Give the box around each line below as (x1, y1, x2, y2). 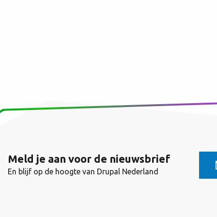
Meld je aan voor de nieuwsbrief (8, 153, 170, 165)
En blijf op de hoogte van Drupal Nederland (8, 167, 158, 176)
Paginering (15, 22, 70, 35)
